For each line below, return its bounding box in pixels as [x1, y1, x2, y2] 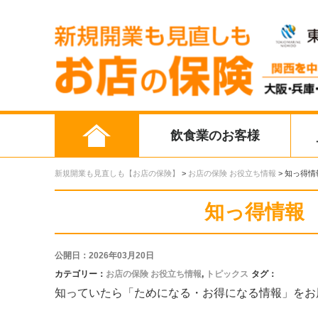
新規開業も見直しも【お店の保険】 [55, 168, 180, 177]
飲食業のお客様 [170, 128, 260, 143]
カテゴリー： [55, 268, 106, 279]
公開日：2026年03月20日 [55, 250, 154, 261]
